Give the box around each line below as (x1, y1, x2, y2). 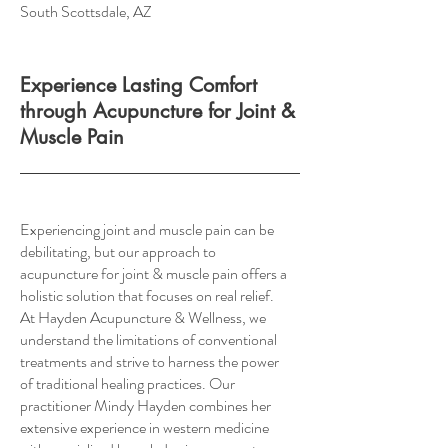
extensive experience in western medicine (20, 416, 269, 439)
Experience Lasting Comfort (20, 72, 257, 98)
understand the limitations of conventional (20, 328, 277, 351)
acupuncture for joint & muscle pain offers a (20, 262, 287, 285)
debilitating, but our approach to (20, 240, 216, 263)
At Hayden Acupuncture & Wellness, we (20, 306, 266, 329)
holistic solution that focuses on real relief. (20, 284, 274, 307)
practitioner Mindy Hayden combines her (20, 394, 271, 417)
